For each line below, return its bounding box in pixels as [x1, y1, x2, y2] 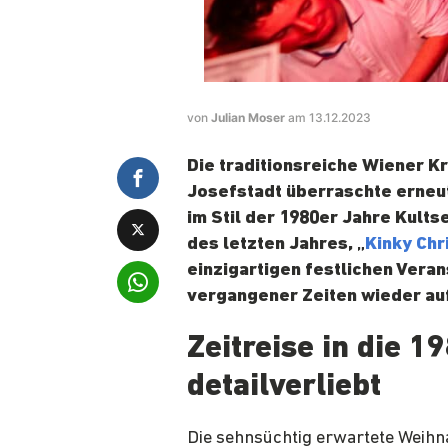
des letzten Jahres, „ [187, 235, 365, 255]
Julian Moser [211, 110, 288, 126]
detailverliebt [187, 371, 381, 404]
